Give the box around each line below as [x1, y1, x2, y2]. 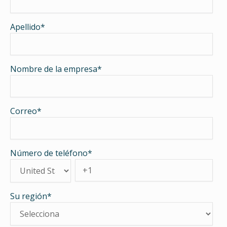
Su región [10, 191, 47, 202]
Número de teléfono [10, 147, 88, 159]
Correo [10, 105, 37, 117]
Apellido [10, 21, 41, 33]
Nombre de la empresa [10, 63, 97, 75]
